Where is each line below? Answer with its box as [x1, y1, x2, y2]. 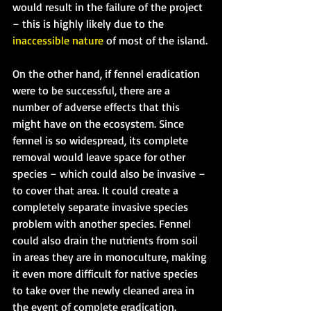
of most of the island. [103, 33, 208, 47]
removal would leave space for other [12, 149, 188, 164]
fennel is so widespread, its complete [12, 133, 191, 147]
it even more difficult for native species [12, 266, 201, 280]
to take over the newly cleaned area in [12, 283, 197, 297]
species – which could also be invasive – [12, 166, 208, 180]
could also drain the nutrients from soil [12, 233, 201, 247]
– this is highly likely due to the [12, 16, 167, 31]
